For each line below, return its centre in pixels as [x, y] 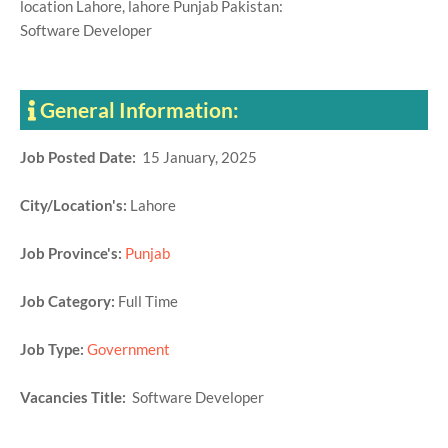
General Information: [139, 109]
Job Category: [69, 301]
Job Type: [52, 349]
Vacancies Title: [76, 397]
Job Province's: [71, 253]
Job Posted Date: [81, 157]
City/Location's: [75, 205]
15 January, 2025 [199, 157]
